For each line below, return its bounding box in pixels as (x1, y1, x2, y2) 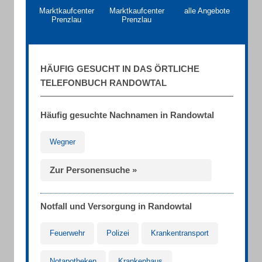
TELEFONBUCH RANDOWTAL (40, 78, 167, 88)
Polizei (106, 229, 129, 237)
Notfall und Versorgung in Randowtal (40, 201, 192, 211)
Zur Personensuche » (50, 165, 137, 175)
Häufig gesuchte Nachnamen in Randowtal (40, 110, 214, 120)
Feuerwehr (50, 229, 85, 237)
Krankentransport (151, 229, 209, 237)
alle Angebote (184, 6, 230, 15)
